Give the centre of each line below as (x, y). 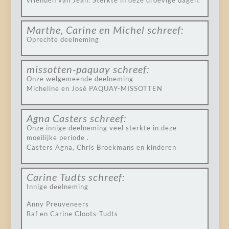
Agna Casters (57, 118)
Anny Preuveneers (58, 204)
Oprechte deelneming (63, 39)
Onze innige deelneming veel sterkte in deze (101, 128)
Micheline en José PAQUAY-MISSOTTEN (94, 88)
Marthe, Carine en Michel (85, 30)
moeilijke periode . (58, 138)
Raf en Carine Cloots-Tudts (72, 214)
